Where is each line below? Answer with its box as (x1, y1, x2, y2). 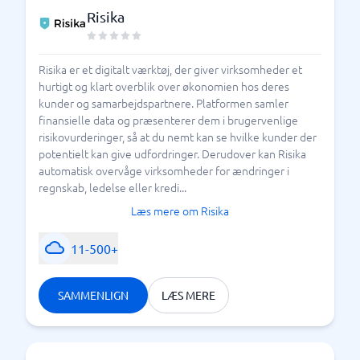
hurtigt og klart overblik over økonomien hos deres (39, 78, 289, 94)
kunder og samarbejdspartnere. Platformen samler (39, 95, 288, 111)
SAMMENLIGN (58, 288, 129, 302)
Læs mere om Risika (131, 202, 229, 219)
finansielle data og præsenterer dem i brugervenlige (39, 112, 298, 128)
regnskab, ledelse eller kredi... (39, 179, 186, 195)
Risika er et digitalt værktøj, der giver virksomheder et (39, 61, 302, 77)
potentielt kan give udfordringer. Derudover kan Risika (39, 145, 306, 162)
